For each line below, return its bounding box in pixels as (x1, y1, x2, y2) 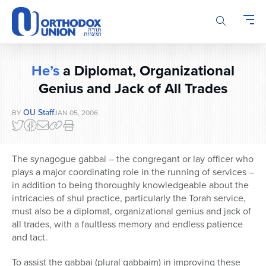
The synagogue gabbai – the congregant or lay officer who (12, 152, 254, 166)
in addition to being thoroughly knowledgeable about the (12, 178, 249, 192)
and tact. (12, 230, 47, 245)
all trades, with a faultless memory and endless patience (12, 217, 243, 232)
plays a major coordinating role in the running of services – (12, 165, 254, 179)
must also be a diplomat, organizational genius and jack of (12, 204, 251, 218)
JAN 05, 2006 (54, 107, 98, 119)
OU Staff (23, 106, 54, 119)
